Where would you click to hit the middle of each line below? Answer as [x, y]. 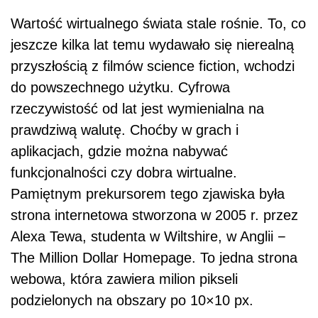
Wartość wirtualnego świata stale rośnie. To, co [158, 23]
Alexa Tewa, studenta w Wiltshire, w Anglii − [148, 236]
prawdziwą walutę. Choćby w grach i [125, 130]
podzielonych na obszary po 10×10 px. [132, 300]
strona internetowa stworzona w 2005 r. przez [154, 215]
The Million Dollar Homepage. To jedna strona [154, 257]
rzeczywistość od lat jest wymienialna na [137, 108]
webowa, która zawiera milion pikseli [124, 279]
